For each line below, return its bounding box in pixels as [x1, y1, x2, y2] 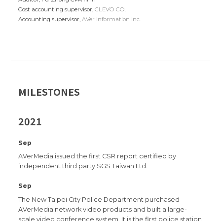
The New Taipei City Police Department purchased [18, 195, 180, 203]
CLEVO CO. [95, 5, 126, 13]
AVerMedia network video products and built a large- [18, 205, 187, 213]
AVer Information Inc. [82, 15, 141, 23]
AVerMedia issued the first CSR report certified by [18, 152, 177, 160]
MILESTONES [18, 84, 80, 99]
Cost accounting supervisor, [18, 5, 95, 13]
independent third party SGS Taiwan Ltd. [18, 162, 148, 170]
